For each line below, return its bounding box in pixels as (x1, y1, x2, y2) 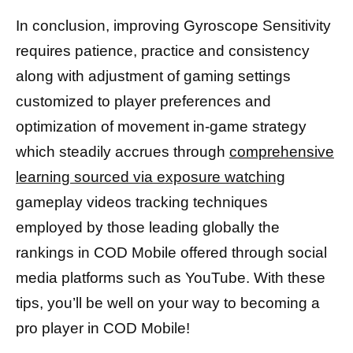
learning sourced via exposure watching (16, 169, 285, 186)
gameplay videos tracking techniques (16, 194, 268, 211)
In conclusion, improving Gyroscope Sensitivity (16, 17, 331, 35)
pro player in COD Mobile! (16, 320, 190, 337)
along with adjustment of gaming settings (16, 68, 291, 85)
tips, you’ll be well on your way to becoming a (16, 295, 320, 312)
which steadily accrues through (16, 143, 229, 161)
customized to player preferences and (16, 93, 271, 110)
